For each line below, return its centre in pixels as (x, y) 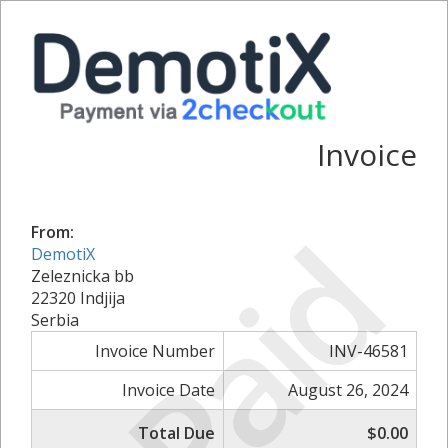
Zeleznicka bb (82, 275)
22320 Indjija (78, 297)
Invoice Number (155, 350)
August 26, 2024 (348, 389)
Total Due (176, 432)
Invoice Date (168, 389)
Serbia (55, 319)
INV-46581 (368, 350)
